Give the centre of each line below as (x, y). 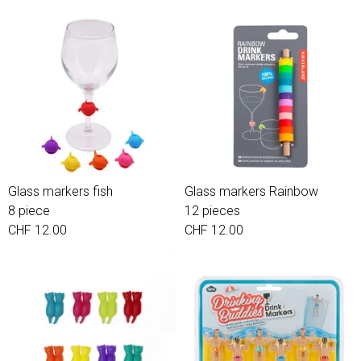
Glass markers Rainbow (251, 191)
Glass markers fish (60, 191)
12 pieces (212, 211)
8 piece (29, 211)
